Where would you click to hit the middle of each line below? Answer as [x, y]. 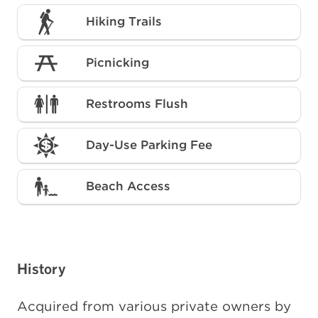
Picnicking [117, 63]
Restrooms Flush [137, 104]
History [42, 268]
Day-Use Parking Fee [149, 145]
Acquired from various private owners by [154, 306]
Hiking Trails [124, 22]
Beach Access [128, 186]
